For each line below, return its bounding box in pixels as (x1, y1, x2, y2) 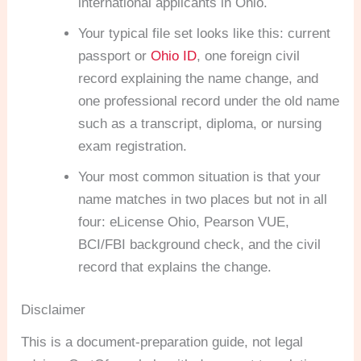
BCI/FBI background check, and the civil (78, 236, 322, 252)
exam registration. (78, 138, 188, 154)
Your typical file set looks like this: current (78, 25, 331, 41)
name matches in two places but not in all (78, 191, 328, 207)
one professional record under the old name (78, 93, 340, 109)
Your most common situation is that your (78, 168, 322, 185)
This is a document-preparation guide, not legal (21, 334, 304, 351)
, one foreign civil (197, 48, 301, 64)
